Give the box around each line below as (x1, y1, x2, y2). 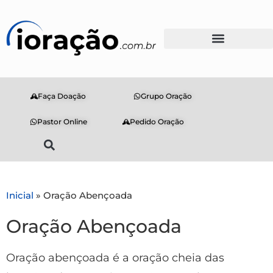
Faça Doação (38, 91, 87, 101)
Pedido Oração (130, 116, 185, 126)
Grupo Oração (140, 91, 192, 101)
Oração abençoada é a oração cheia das (6, 250, 224, 264)
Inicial (6, 189, 34, 201)
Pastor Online (37, 116, 87, 126)
